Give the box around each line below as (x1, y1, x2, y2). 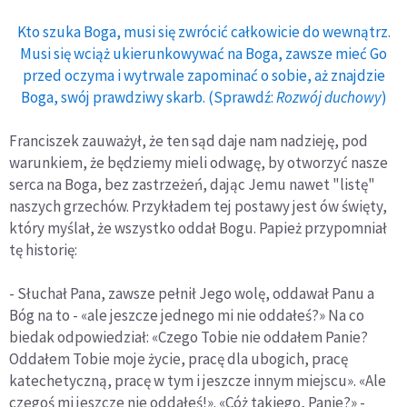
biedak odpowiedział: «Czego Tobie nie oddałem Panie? (9, 327, 368, 348)
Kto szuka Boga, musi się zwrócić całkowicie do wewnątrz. (16, 22, 391, 43)
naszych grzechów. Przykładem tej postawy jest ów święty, (9, 196, 387, 217)
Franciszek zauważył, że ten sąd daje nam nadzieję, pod (9, 131, 368, 152)
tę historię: (9, 240, 77, 261)
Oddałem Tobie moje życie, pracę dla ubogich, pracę (9, 349, 348, 370)
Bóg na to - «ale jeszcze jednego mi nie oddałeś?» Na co (9, 305, 364, 326)
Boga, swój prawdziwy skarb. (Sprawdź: (20, 87, 276, 108)
